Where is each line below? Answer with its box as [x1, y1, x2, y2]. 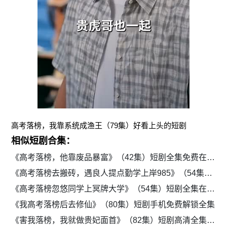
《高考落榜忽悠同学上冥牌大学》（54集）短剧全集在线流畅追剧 [207, 184, 215, 194]
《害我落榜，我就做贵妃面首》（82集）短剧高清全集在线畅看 [207, 216, 215, 225]
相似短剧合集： [11, 136, 75, 146]
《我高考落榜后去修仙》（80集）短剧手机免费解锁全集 [11, 200, 215, 209]
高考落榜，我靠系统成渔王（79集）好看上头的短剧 [11, 121, 187, 130]
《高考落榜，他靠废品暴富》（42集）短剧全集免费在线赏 [207, 153, 215, 162]
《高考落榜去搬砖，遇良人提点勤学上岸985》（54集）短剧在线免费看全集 [204, 169, 213, 178]
